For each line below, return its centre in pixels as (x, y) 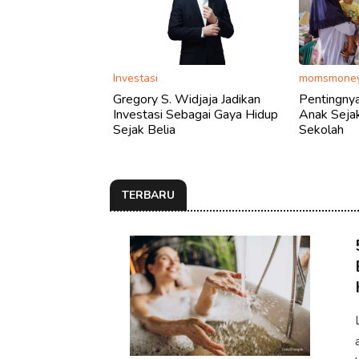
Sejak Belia (144, 129)
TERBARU (148, 195)
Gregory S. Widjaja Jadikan (187, 99)
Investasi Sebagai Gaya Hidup (196, 114)
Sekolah (322, 129)
